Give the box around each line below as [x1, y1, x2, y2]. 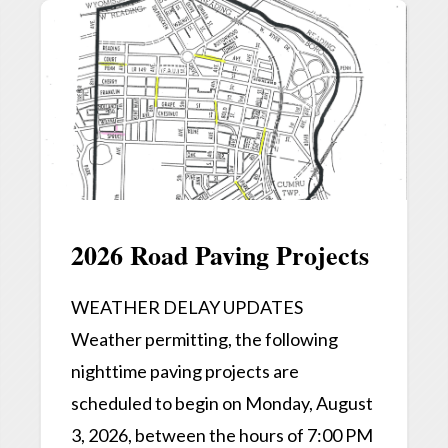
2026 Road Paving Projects [71, 235, 370, 274]
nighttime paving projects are [71, 359, 300, 382]
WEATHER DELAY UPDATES [71, 295, 304, 318]
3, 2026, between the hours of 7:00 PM [71, 423, 374, 446]
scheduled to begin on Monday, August [71, 391, 374, 414]
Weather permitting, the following [71, 327, 339, 350]
